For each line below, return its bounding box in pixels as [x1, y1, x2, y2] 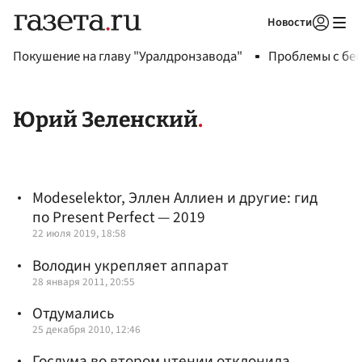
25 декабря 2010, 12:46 [32, 321, 141, 337]
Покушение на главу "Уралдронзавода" [13, 47, 242, 66]
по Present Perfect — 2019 [32, 206, 205, 229]
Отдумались [32, 301, 114, 325]
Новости [267, 14, 312, 31]
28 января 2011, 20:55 [32, 273, 135, 289]
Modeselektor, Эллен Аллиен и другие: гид [32, 187, 318, 210]
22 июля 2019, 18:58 [32, 225, 126, 242]
